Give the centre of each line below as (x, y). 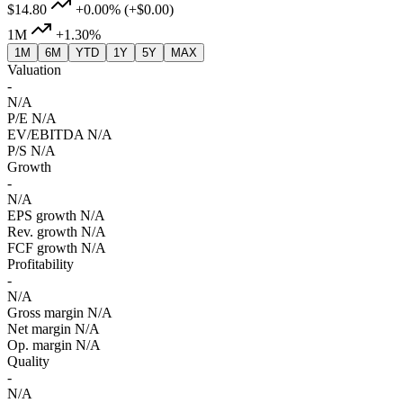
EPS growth (42, 216)
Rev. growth (42, 232)
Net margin (39, 329)
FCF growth (42, 248)
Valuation (34, 70)
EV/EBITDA (45, 135)
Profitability (40, 264)
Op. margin (40, 345)
